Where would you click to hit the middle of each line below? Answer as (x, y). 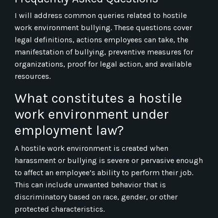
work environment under (92, 114)
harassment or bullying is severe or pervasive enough (109, 160)
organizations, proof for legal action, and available (103, 64)
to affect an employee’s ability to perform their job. (104, 172)
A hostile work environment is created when (91, 148)
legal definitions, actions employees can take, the (101, 39)
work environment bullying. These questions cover (103, 27)
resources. (33, 76)
